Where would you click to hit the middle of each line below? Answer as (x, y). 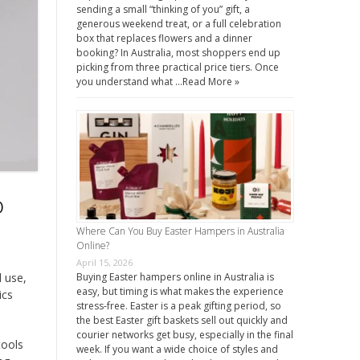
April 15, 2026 (104, 263)
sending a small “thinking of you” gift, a (163, 10)
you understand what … (129, 82)
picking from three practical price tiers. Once (177, 67)
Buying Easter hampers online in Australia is (175, 277)
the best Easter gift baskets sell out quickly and (182, 321)
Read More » (211, 82)
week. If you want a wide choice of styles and (177, 350)
